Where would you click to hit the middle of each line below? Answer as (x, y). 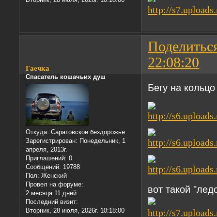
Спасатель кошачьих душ (66, 77)
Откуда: (38, 132)
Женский (53, 176)
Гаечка (38, 68)
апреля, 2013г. (47, 149)
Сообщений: (44, 167)
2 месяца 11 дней (51, 193)
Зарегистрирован (51, 141)
